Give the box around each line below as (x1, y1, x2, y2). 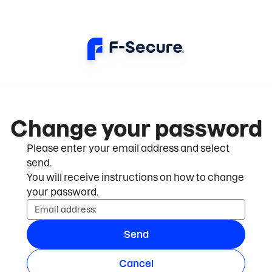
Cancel (118, 258, 154, 269)
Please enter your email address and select (27, 143, 229, 154)
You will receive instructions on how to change (27, 172, 244, 183)
